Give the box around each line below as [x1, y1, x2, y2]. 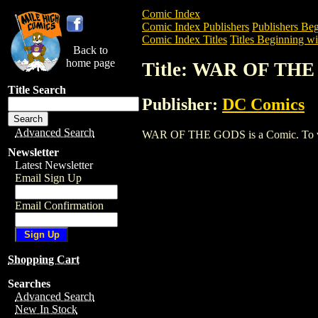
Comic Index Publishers [142, 21, 249, 33]
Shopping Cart [8, 253, 79, 265]
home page [66, 57, 115, 69]
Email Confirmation [15, 199, 104, 212]
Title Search [8, 84, 66, 96]
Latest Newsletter [15, 159, 93, 171]
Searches [8, 278, 50, 290]
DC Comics [222, 94, 305, 114]
